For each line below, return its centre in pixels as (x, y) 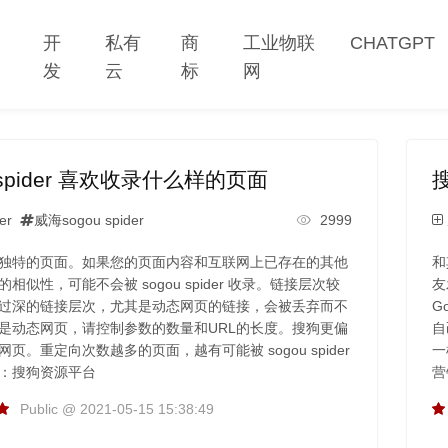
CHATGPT (393, 42)
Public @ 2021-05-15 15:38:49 (116, 408)
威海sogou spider (88, 219)
